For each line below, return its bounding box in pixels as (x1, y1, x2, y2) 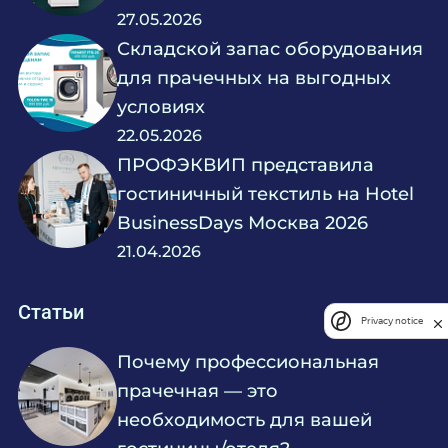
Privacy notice (361, 315, 423, 327)
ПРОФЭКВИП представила (117, 152, 375, 176)
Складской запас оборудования (117, 36, 424, 60)
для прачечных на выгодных (117, 65, 392, 89)
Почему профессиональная (117, 350, 380, 374)
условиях (117, 94, 206, 118)
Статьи (18, 300, 85, 324)
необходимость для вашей (117, 408, 373, 432)
